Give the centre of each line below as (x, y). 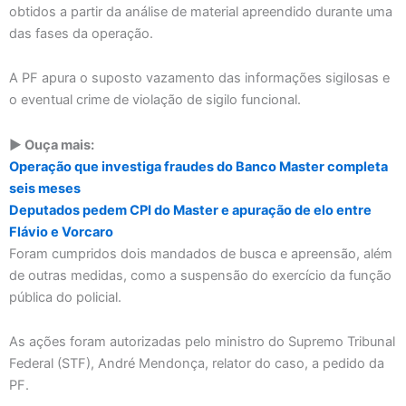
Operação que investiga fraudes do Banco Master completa (198, 166)
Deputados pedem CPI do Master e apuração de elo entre (190, 210)
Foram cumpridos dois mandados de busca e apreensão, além (201, 253)
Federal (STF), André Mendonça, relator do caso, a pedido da (197, 364)
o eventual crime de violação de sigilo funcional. (155, 100)
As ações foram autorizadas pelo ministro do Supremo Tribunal (202, 342)
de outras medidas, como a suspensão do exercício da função (200, 275)
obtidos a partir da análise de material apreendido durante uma (201, 11)
